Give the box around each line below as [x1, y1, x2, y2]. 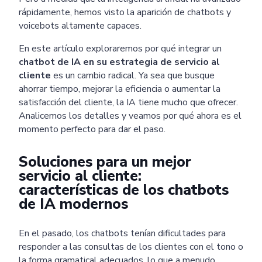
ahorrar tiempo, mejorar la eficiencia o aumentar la [19, 82, 220, 95]
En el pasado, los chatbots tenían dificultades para [19, 226, 226, 240]
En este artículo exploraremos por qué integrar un [19, 42, 222, 55]
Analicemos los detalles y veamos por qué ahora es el [19, 109, 242, 122]
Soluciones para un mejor [19, 151, 191, 172]
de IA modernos [19, 194, 128, 214]
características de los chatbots [19, 180, 229, 200]
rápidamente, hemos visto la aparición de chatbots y [19, 5, 231, 19]
